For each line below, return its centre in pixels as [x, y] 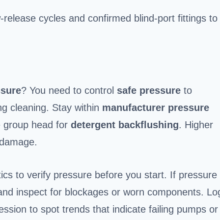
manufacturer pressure [156, 107]
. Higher [196, 124]
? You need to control [69, 90]
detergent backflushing [125, 124]
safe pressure [149, 90]
